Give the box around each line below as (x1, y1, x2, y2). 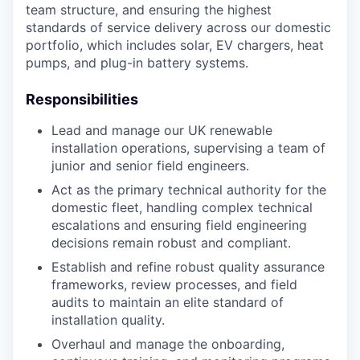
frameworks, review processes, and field (51, 276, 297, 292)
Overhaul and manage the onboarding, (51, 335, 284, 352)
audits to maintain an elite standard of (51, 293, 284, 310)
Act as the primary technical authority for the (51, 181, 326, 198)
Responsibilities (26, 90, 138, 108)
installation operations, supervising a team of (51, 139, 325, 156)
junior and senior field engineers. (51, 157, 249, 174)
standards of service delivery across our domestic (26, 18, 331, 35)
